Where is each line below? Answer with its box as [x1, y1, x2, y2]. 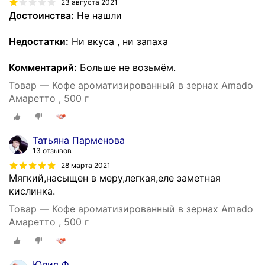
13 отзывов [33, 146, 72, 156]
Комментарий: [9, 61, 77, 73]
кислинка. [9, 185, 55, 198]
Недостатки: [9, 35, 69, 47]
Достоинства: [9, 9, 74, 21]
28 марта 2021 [61, 160, 111, 170]
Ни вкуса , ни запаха [69, 35, 168, 47]
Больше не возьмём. [77, 61, 176, 73]
